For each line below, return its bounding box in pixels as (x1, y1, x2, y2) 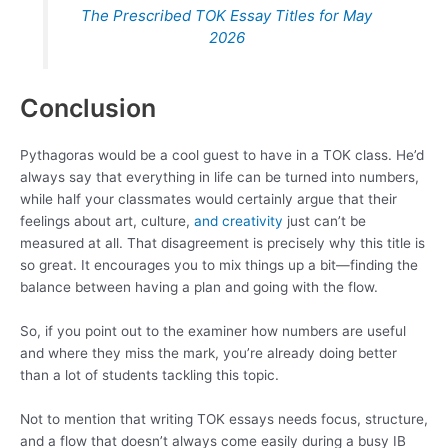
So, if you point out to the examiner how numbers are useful (20, 322, 406, 339)
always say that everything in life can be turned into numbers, (20, 168, 419, 185)
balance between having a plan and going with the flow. (20, 278, 378, 295)
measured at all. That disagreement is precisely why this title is (20, 234, 425, 251)
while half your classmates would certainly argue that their (20, 190, 397, 207)
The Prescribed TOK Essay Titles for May (81, 6, 372, 26)
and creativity (194, 212, 283, 229)
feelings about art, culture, (20, 212, 194, 229)
